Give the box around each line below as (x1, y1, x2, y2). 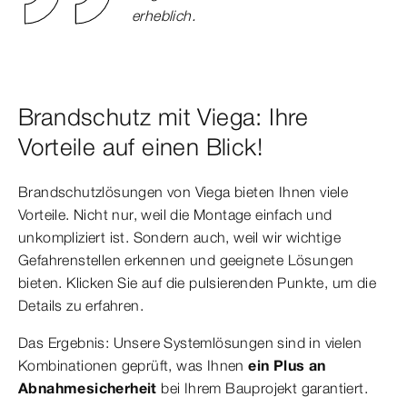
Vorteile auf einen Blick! (18, 132, 263, 162)
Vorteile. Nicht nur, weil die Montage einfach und (18, 204, 333, 223)
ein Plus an (248, 355, 326, 374)
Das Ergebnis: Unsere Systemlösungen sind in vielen (18, 333, 362, 352)
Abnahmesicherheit (18, 378, 157, 397)
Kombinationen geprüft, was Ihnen (18, 355, 249, 374)
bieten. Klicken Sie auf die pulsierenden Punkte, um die (18, 273, 376, 292)
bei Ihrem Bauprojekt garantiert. (156, 378, 369, 397)
